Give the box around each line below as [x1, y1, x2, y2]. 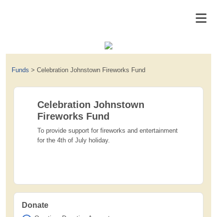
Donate [22, 201, 48, 209]
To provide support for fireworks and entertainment [37, 127, 178, 134]
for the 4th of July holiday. [37, 137, 110, 144]
